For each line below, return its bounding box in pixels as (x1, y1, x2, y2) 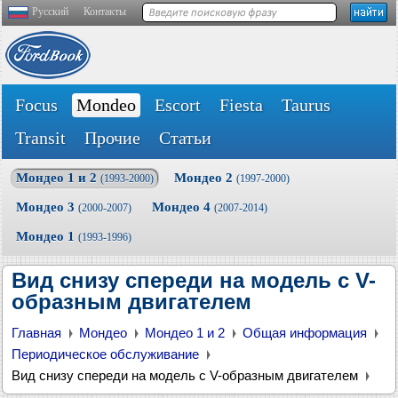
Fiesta (219, 95, 263, 115)
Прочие (84, 128, 140, 147)
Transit (15, 128, 66, 147)
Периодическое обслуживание (12, 346, 199, 362)
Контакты (84, 5, 126, 18)
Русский (32, 5, 68, 18)
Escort (155, 95, 201, 115)
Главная (12, 325, 61, 340)
